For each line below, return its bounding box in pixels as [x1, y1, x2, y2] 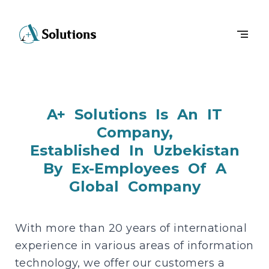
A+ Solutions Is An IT [47, 106, 222, 123]
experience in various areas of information [15, 239, 254, 252]
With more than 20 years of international [15, 222, 247, 235]
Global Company [68, 178, 201, 195]
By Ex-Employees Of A [43, 160, 226, 177]
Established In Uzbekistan [29, 142, 240, 159]
